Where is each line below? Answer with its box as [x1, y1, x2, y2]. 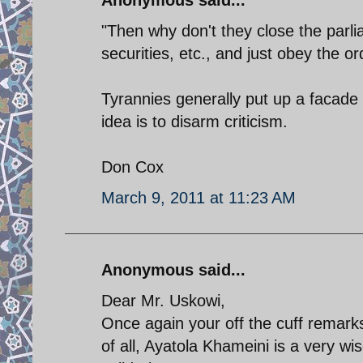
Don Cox [101, 157, 164, 176]
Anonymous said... [101, 260, 246, 279]
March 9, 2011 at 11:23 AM [101, 188, 296, 207]
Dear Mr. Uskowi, [101, 291, 225, 310]
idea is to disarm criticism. [101, 112, 288, 130]
